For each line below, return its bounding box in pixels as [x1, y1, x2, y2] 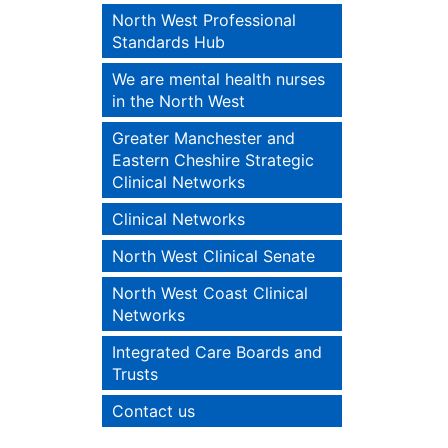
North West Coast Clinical [112, 283, 308, 303]
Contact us [112, 401, 195, 421]
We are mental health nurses [112, 69, 325, 89]
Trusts [112, 364, 158, 384]
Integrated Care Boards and [112, 342, 322, 362]
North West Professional [112, 10, 296, 30]
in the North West [112, 91, 245, 111]
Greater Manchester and [112, 128, 295, 148]
